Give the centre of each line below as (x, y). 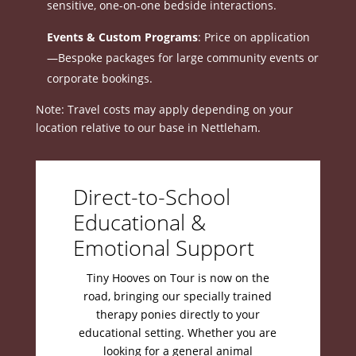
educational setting (130, 333)
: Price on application (253, 37)
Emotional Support (163, 248)
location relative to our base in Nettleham (146, 128)
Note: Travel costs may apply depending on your (164, 109)
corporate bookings (98, 78)
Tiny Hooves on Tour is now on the (178, 278)
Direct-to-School (151, 197)
